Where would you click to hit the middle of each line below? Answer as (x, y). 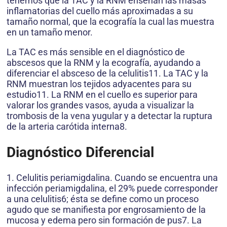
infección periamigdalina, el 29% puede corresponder (112, 188)
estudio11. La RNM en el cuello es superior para (102, 95)
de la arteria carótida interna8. (67, 127)
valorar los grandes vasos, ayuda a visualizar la (100, 105)
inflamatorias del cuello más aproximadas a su (100, 11)
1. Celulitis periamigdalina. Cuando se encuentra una (112, 177)
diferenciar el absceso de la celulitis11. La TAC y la (107, 73)
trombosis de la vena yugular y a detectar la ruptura (109, 116)
